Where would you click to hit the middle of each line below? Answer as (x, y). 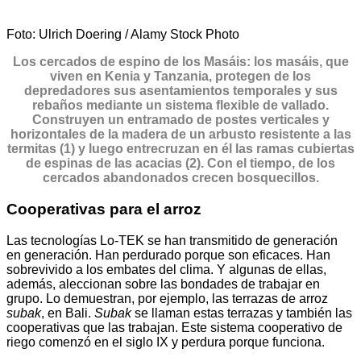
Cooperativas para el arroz (104, 209)
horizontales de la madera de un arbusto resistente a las (180, 135)
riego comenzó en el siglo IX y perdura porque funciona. (166, 342)
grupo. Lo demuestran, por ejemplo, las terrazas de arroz (167, 298)
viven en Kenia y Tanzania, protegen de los (180, 77)
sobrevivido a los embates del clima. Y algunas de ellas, (166, 269)
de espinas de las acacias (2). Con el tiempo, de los (180, 164)
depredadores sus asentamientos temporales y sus (180, 91)
